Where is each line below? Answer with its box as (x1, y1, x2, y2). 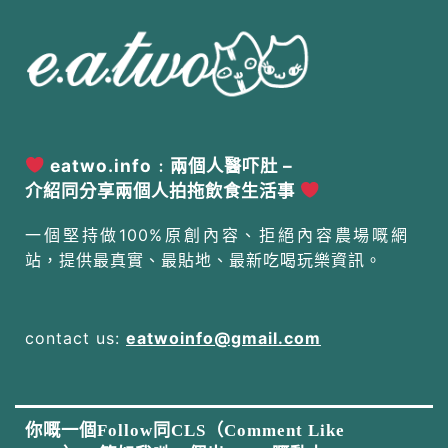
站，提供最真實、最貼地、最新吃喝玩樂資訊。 (25, 250, 382, 271)
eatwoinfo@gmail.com (126, 328, 321, 349)
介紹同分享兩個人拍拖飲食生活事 (25, 180, 300, 202)
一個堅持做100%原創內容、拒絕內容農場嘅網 (25, 225, 408, 246)
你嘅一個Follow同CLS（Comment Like (25, 421, 345, 441)
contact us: (25, 328, 126, 349)
